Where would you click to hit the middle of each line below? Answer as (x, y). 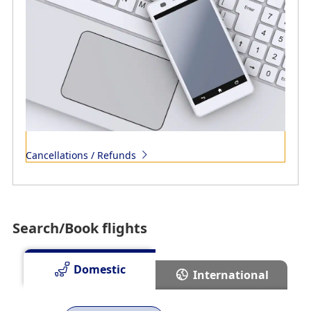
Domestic (99, 269)
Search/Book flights (79, 228)
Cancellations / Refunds (81, 155)
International (231, 275)
